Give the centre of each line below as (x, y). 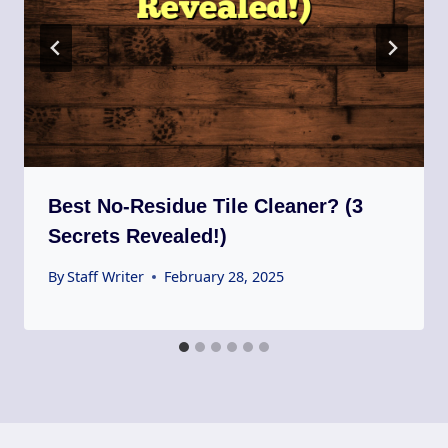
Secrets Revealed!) (137, 235)
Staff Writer (106, 277)
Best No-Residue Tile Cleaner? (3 (205, 205)
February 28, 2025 (224, 277)
